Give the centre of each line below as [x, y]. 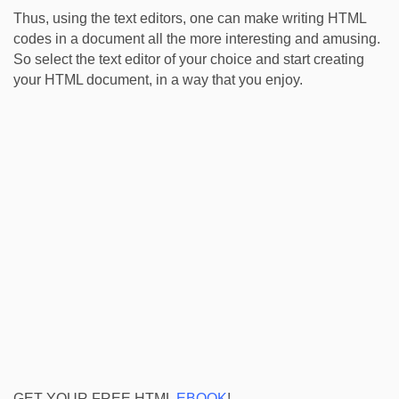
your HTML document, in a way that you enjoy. [158, 80]
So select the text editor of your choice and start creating [189, 59]
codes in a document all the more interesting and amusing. [197, 39]
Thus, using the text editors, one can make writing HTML [190, 18]
